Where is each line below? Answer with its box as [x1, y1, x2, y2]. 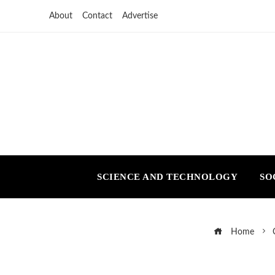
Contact [82, 12, 112, 20]
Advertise [122, 12, 158, 20]
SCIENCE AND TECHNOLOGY [97, 171, 238, 182]
